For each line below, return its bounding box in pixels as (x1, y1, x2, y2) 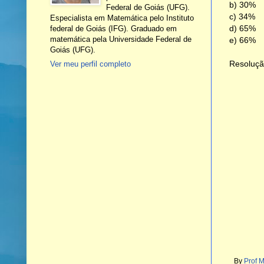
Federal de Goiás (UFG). (106, 2, 190, 12)
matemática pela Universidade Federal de (49, 34, 192, 44)
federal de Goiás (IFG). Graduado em (49, 24, 177, 33)
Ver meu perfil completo (49, 60, 131, 69)
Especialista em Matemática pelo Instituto (49, 13, 194, 22)
